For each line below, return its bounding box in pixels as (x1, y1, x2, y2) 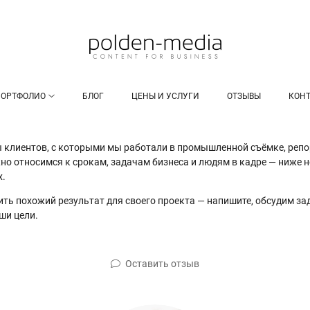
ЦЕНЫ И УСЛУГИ (131, 91, 199, 101)
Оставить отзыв (125, 257, 199, 269)
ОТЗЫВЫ (226, 91, 261, 101)
